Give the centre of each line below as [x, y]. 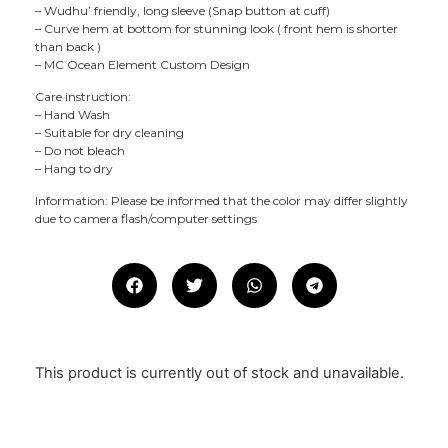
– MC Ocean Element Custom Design [142, 64]
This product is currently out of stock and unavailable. [219, 373]
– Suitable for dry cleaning [109, 132]
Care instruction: [83, 96]
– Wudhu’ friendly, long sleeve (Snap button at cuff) [182, 10]
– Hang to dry [74, 168]
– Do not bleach [80, 150]
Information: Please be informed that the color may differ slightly [221, 201]
